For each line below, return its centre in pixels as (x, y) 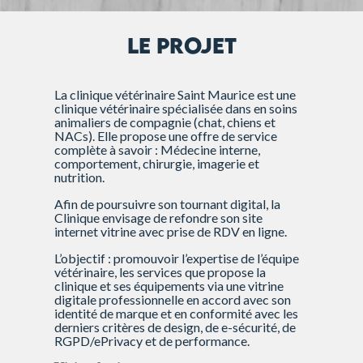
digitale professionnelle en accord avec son (173, 299)
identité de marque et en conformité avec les (177, 313)
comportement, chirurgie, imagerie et (157, 163)
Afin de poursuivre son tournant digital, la (168, 203)
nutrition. (80, 177)
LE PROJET (181, 45)
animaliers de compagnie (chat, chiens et (165, 122)
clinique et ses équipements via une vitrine (169, 285)
